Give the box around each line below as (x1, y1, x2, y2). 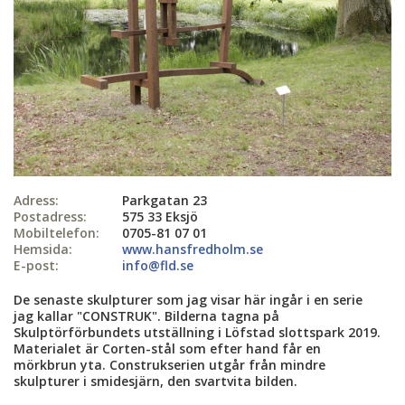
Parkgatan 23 (122, 191, 207, 209)
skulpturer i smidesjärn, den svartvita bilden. (14, 372, 297, 390)
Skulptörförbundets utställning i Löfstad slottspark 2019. (14, 323, 381, 341)
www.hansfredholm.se (122, 240, 263, 258)
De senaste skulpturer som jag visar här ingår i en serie (14, 290, 363, 308)
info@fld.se (122, 256, 193, 274)
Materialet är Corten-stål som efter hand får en (14, 339, 321, 357)
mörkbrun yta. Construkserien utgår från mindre (14, 355, 325, 373)
